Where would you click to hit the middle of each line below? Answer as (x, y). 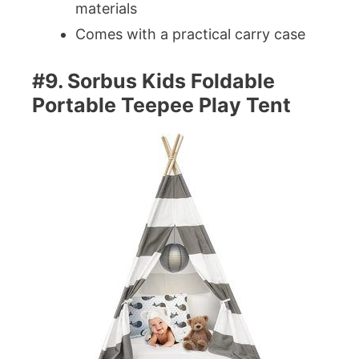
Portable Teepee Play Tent (164, 105)
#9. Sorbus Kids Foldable (153, 81)
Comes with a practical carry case (190, 34)
